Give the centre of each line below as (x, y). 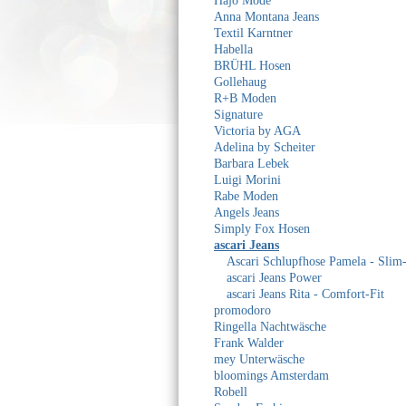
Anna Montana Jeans (266, 17)
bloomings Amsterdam (271, 376)
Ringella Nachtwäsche (270, 327)
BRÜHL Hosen (252, 66)
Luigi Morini (247, 180)
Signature (238, 115)
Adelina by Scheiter (265, 147)
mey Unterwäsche (259, 359)
